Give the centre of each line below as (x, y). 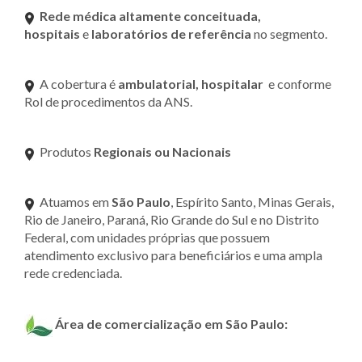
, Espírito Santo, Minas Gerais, (252, 201)
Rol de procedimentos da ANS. (108, 101)
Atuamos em (73, 201)
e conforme (297, 83)
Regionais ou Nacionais (162, 151)
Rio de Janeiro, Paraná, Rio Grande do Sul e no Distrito (172, 219)
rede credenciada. (73, 272)
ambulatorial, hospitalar (191, 83)
